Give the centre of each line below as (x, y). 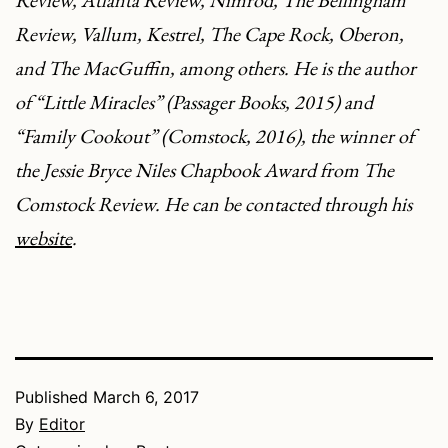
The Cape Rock (269, 34)
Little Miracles (98, 102)
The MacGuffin (109, 68)
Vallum (109, 34)
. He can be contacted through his (283, 204)
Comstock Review (85, 204)
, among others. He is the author (293, 68)
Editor (62, 424)
